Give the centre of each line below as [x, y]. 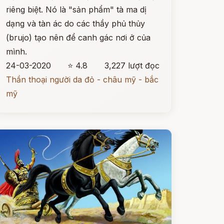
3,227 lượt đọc [132, 65]
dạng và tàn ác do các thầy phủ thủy [75, 23]
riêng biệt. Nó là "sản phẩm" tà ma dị [76, 9]
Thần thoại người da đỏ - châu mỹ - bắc [82, 79]
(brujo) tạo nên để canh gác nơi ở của [78, 37]
